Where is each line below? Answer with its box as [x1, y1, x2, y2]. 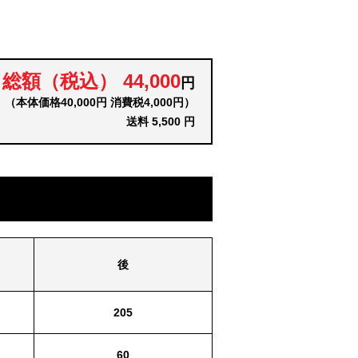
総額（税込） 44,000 [2, 70, 181, 93]
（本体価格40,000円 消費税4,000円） [5, 96, 195, 109]
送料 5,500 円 [126, 115, 195, 129]
